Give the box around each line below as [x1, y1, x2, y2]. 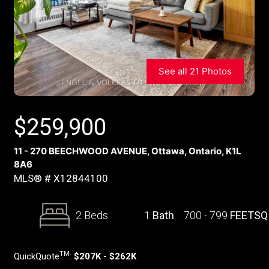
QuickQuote [13, 251, 59, 262]
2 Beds [76, 209, 109, 222]
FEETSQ [230, 209, 268, 222]
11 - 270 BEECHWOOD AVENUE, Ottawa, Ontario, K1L [13, 145, 241, 157]
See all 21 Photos [158, 65, 232, 77]
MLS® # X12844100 [13, 172, 108, 184]
